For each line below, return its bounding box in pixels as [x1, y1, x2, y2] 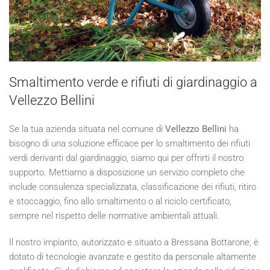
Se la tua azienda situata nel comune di [9, 123, 165, 134]
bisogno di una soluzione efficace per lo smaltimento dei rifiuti [9, 137, 250, 149]
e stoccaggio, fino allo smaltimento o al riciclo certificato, [9, 195, 231, 207]
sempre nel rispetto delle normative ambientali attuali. [9, 210, 219, 221]
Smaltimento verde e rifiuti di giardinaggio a [9, 74, 257, 90]
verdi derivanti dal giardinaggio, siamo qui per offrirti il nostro [9, 152, 243, 163]
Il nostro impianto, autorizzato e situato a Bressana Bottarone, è [9, 236, 259, 248]
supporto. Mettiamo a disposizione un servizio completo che [9, 166, 245, 178]
